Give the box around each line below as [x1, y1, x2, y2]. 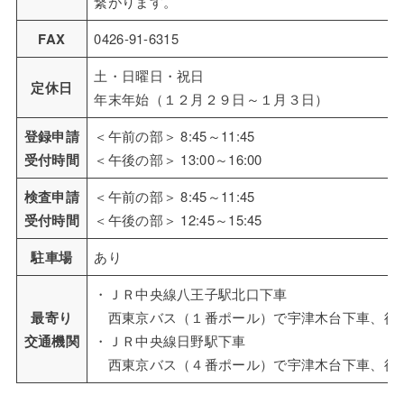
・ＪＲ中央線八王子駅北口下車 [94, 284, 288, 304]
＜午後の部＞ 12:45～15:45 [94, 210, 262, 230]
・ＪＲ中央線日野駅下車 [94, 331, 246, 351]
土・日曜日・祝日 [94, 66, 205, 86]
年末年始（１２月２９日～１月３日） [94, 89, 329, 109]
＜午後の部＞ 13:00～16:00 [94, 150, 262, 170]
